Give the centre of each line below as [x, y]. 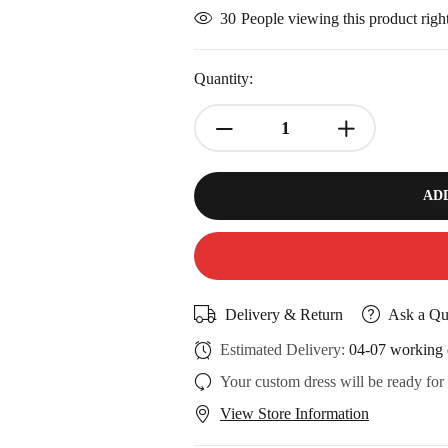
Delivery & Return [284, 314]
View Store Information [294, 414]
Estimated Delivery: [284, 350]
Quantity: [223, 78]
